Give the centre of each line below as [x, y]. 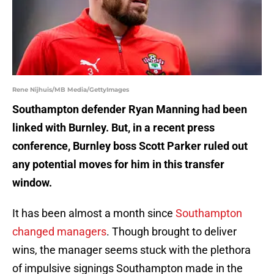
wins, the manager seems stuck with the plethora [131, 250]
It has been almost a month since [94, 213]
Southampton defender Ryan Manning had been [130, 109]
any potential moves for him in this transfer [118, 165]
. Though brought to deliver [172, 232]
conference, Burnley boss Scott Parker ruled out [130, 146]
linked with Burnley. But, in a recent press [113, 128]
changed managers [59, 232]
